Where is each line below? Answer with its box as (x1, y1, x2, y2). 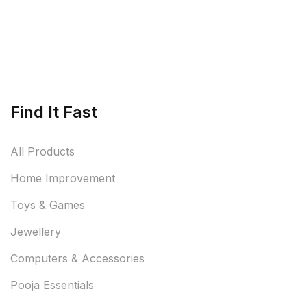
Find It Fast (10, 101, 97, 122)
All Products (10, 144, 75, 158)
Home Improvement (10, 171, 115, 185)
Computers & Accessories (10, 251, 145, 265)
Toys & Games (10, 197, 85, 212)
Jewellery (10, 224, 61, 238)
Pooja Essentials (10, 278, 94, 292)
